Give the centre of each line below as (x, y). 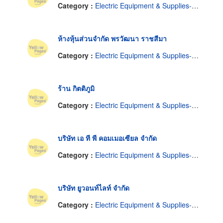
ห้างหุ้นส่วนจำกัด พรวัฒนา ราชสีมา (112, 39)
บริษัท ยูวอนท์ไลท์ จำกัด (94, 188)
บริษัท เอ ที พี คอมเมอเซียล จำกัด (107, 138)
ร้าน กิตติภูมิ (76, 88)
